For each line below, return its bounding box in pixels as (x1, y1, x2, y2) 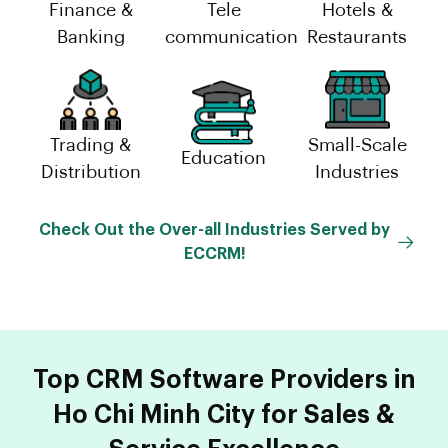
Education (181, 149, 267, 168)
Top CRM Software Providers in (32, 366, 416, 392)
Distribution (40, 162, 141, 181)
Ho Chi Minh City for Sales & (53, 401, 395, 427)
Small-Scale (307, 135, 407, 154)
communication (165, 27, 299, 46)
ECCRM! (183, 245, 245, 262)
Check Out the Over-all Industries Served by (38, 221, 390, 238)
